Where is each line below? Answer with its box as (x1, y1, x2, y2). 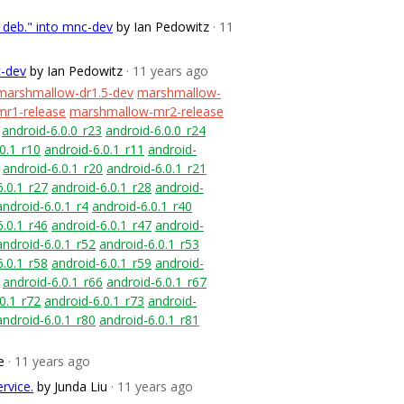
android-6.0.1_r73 (44, 292, 144, 309)
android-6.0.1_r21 (106, 160, 207, 177)
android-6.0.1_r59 (51, 254, 151, 271)
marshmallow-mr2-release (69, 103, 224, 120)
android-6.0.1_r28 (51, 179, 151, 196)
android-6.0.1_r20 (3, 160, 103, 177)
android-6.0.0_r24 (106, 122, 206, 139)
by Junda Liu (37, 378, 107, 395)
